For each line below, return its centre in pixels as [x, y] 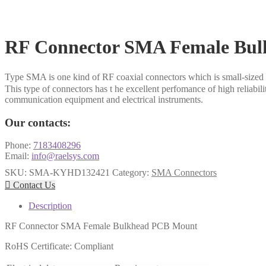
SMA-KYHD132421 [69, 173]
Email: [18, 156]
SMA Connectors [184, 173]
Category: [132, 173]
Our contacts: [38, 122]
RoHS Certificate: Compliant [59, 246]
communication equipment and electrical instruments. [104, 99]
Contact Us [33, 185]
